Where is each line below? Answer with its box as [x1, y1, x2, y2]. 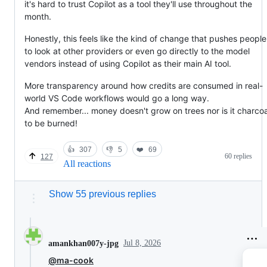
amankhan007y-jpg [48, 238, 119, 248]
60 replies [225, 151, 252, 160]
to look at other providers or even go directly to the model [24, 46, 250, 57]
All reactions [63, 159, 111, 169]
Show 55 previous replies [49, 189, 156, 200]
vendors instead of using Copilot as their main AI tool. [24, 58, 231, 69]
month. [24, 11, 51, 22]
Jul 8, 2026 [123, 238, 161, 248]
